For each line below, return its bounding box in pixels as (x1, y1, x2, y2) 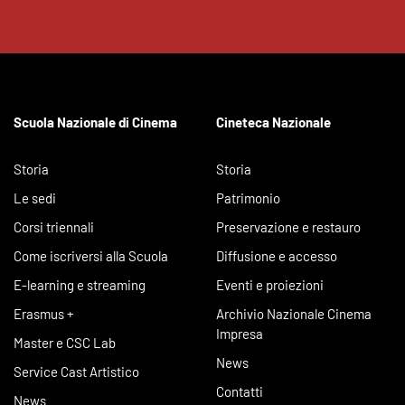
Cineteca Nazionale (216, 114, 331, 130)
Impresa (216, 325, 263, 342)
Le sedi (14, 190, 56, 206)
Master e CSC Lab (14, 334, 116, 351)
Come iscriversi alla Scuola (14, 248, 168, 264)
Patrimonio (216, 190, 280, 206)
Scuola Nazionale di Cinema (14, 114, 177, 130)
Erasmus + (14, 306, 74, 322)
